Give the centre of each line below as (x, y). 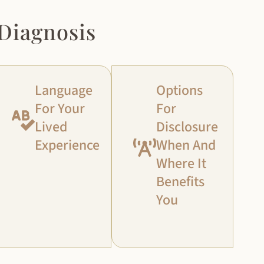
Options (180, 91)
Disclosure (187, 127)
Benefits (181, 182)
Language (63, 91)
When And (186, 146)
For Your (60, 109)
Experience (67, 146)
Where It (181, 164)
